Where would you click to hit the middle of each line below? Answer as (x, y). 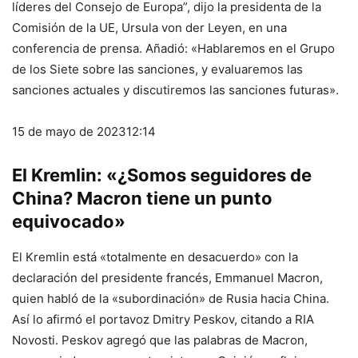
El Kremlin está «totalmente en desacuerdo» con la (155, 257)
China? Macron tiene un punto (142, 199)
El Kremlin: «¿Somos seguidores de (162, 175)
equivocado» (69, 222)
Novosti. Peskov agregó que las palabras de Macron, (160, 340)
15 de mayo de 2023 (69, 132)
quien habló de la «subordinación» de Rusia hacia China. (171, 299)
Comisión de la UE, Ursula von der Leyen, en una (149, 28)
